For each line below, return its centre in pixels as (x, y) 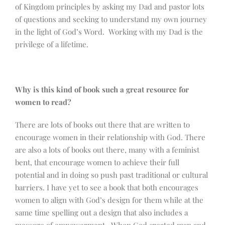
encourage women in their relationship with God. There (110, 137)
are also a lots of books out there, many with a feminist (107, 150)
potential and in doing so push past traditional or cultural (111, 175)
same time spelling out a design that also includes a (101, 213)
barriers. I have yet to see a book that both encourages (107, 188)
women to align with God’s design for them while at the (109, 200)
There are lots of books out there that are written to (102, 125)
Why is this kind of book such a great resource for (102, 90)
